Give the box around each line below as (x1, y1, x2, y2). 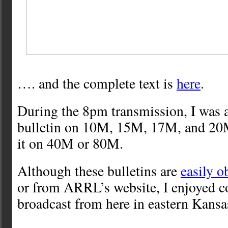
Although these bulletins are (17, 161, 181, 181)
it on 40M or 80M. (17, 134, 123, 153)
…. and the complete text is (17, 74, 177, 93)
